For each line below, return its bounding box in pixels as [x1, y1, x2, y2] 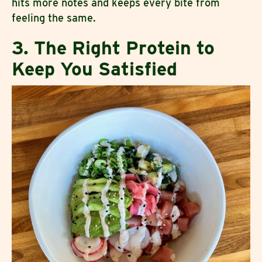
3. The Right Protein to [12, 36, 215, 59]
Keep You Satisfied [12, 57, 177, 80]
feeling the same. [12, 11, 99, 24]
